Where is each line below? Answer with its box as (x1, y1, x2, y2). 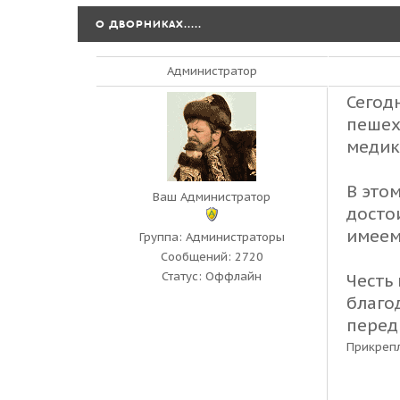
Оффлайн (205, 269, 262, 284)
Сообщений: (160, 249, 235, 264)
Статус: (162, 269, 205, 284)
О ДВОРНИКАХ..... (96, 17, 202, 31)
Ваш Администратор (153, 189, 271, 204)
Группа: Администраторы (138, 229, 285, 245)
